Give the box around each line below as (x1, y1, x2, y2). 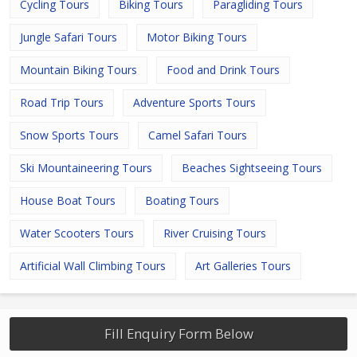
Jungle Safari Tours (20, 29, 117, 45)
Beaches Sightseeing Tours (182, 160, 322, 176)
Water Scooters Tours (20, 226, 134, 241)
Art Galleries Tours (195, 258, 291, 274)
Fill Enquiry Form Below (104, 324, 253, 343)
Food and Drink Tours (167, 62, 280, 78)
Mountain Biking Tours (20, 62, 137, 78)
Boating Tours (145, 193, 219, 209)
